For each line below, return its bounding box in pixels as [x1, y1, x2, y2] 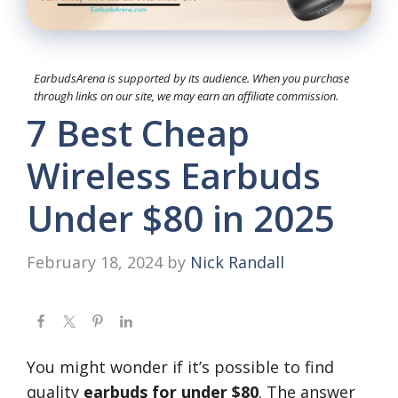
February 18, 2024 [27, 251, 163, 274]
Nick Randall [190, 251, 284, 274]
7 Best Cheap [27, 108, 250, 158]
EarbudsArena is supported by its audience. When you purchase [34, 70, 349, 87]
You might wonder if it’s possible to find [27, 356, 334, 378]
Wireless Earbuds [27, 151, 321, 201]
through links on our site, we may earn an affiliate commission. [34, 88, 338, 105]
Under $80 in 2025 [27, 194, 335, 243]
